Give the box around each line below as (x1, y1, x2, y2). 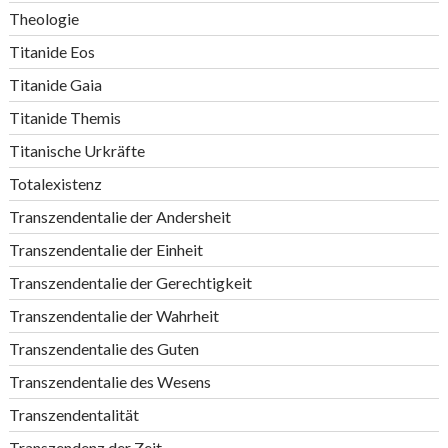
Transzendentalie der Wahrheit (8, 306, 219, 325)
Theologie (8, 9, 79, 28)
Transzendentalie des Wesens (8, 372, 211, 391)
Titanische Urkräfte (8, 141, 145, 160)
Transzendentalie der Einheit (8, 240, 203, 259)
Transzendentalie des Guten (8, 339, 199, 358)
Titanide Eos (8, 42, 95, 61)
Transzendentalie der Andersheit (8, 207, 231, 226)
